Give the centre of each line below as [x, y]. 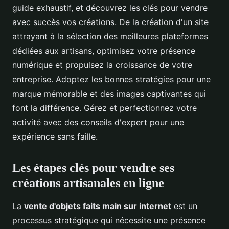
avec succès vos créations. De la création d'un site [110, 22]
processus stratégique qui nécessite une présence [109, 221]
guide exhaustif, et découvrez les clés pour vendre [110, 8]
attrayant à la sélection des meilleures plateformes [110, 37]
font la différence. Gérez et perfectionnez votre [105, 108]
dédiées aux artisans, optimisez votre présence [104, 51]
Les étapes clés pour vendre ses [93, 168]
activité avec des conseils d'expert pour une [98, 122]
